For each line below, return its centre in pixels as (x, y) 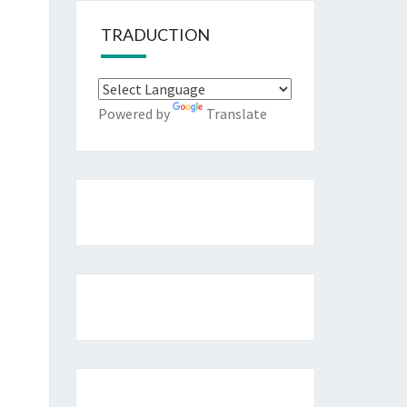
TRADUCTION (155, 35)
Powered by (135, 114)
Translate (236, 114)
